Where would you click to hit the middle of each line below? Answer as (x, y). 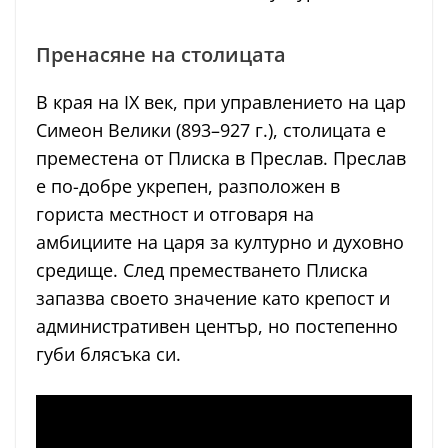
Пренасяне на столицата (161, 55)
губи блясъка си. (108, 354)
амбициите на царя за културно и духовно (220, 242)
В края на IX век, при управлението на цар (221, 102)
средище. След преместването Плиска (202, 270)
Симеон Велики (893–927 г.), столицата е (211, 130)
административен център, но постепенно (217, 326)
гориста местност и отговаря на (175, 214)
